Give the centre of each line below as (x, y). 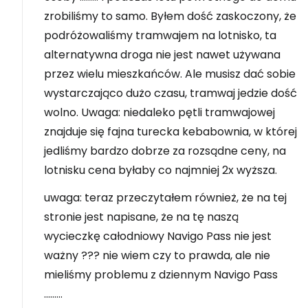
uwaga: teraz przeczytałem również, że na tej (165, 198)
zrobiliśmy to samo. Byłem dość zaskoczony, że (170, 16)
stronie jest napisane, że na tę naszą (141, 217)
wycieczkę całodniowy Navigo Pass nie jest (158, 236)
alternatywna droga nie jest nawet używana (162, 55)
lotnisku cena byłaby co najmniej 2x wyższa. (161, 170)
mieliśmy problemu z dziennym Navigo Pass (161, 275)
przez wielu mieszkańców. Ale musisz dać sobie (170, 74)
